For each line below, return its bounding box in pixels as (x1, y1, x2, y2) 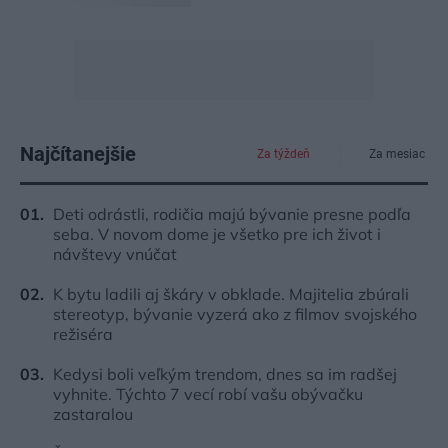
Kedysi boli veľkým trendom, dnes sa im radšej (53, 364, 397, 385)
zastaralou (53, 404, 133, 425)
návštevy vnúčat (53, 244, 177, 265)
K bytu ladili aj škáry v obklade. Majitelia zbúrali (53, 284, 409, 305)
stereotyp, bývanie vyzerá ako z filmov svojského (53, 304, 417, 325)
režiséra (53, 324, 113, 345)
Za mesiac (368, 147, 425, 162)
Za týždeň (256, 147, 310, 162)
